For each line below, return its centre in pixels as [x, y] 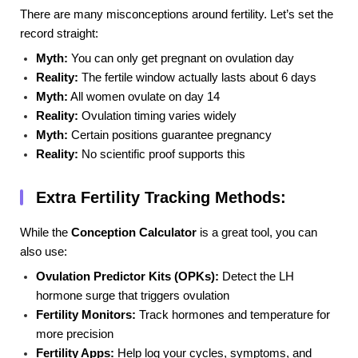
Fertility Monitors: [86, 315]
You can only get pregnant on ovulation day [181, 58]
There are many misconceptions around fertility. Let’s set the [177, 14]
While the [46, 232]
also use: [44, 251]
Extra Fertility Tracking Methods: [161, 197]
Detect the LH [257, 277]
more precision [75, 334]
